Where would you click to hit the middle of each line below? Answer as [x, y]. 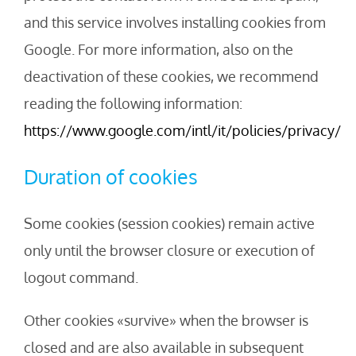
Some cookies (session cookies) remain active [169, 224]
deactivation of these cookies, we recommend [171, 77]
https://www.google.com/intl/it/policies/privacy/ [182, 131]
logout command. [81, 278]
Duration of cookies [111, 177]
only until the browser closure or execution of [169, 251]
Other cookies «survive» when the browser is [166, 321]
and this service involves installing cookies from [175, 23]
